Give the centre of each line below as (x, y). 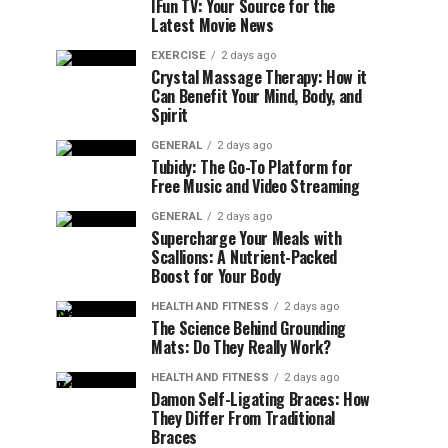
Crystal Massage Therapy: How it (259, 77)
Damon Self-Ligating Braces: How (261, 399)
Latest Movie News (212, 25)
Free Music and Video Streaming (255, 186)
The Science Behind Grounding (249, 328)
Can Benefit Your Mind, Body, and (256, 96)
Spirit (170, 115)
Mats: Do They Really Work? (241, 347)
